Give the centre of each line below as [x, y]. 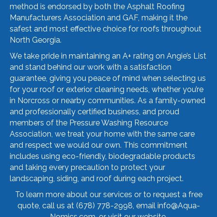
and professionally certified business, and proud [94, 111]
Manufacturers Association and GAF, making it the [99, 17]
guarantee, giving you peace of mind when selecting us [108, 78]
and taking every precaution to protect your [87, 167]
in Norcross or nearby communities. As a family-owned [108, 100]
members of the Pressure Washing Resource [89, 123]
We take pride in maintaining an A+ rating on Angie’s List [108, 56]
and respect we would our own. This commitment [99, 145]
